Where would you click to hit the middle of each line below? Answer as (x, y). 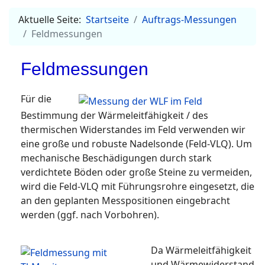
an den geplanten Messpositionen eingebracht (125, 200)
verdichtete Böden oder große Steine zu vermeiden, (136, 172)
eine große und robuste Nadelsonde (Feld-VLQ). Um (136, 143)
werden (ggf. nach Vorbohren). (90, 214)
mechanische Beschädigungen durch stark (116, 158)
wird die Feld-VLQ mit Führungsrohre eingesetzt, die (138, 186)
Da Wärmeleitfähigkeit (201, 250)
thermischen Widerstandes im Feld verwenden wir (133, 129)
